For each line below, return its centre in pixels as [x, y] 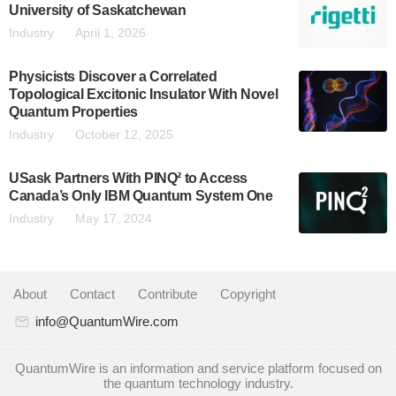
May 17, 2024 [114, 219]
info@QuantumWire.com [107, 322]
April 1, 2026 [110, 33]
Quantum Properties [73, 112]
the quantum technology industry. [198, 384]
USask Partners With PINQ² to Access [129, 179]
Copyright [248, 294]
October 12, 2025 [124, 135]
